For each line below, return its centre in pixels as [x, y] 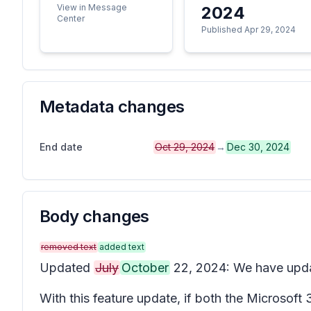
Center [71, 18]
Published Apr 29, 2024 [248, 30]
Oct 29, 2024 [185, 147]
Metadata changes [112, 107]
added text [122, 247]
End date [61, 147]
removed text [69, 247]
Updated [67, 268]
